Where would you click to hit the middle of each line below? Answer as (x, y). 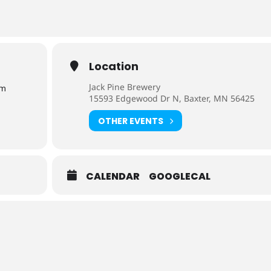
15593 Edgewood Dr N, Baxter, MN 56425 (172, 98)
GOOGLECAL (180, 176)
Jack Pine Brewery (125, 87)
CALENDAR (113, 176)
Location (114, 66)
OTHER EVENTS (131, 121)
